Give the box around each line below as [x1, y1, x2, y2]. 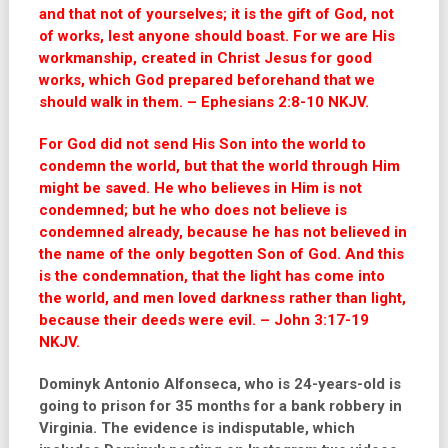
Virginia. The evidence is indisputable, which [38, 419, 355, 437]
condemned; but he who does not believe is [38, 201, 347, 219]
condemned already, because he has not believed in [38, 223, 407, 241]
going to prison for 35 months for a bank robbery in [38, 397, 402, 415]
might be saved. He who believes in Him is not [38, 179, 362, 197]
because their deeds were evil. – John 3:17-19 [38, 311, 369, 329]
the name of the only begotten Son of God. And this [38, 245, 404, 263]
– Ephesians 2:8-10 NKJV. [186, 93, 373, 111]
